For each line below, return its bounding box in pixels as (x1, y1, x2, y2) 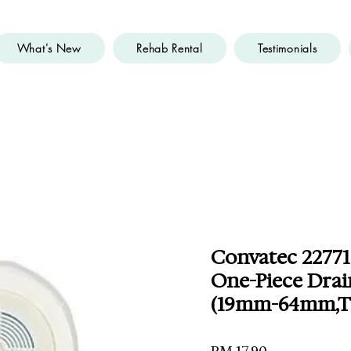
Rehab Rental (136, 41, 203, 56)
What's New (16, 41, 81, 56)
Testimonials (257, 41, 317, 56)
